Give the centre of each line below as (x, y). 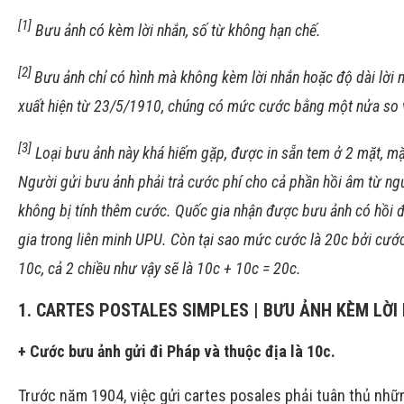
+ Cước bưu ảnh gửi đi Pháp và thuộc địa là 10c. (177, 351)
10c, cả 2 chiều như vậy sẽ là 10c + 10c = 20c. (160, 268)
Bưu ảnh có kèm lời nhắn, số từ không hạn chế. (176, 30)
